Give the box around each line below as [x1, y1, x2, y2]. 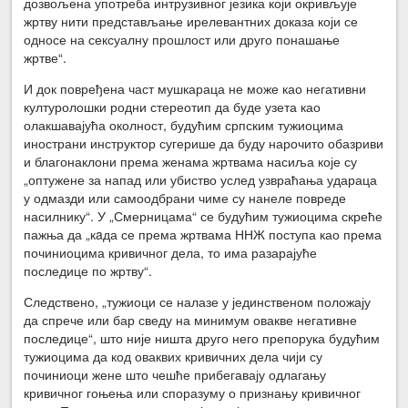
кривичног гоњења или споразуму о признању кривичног [24, 382, 362, 402]
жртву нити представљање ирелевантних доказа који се [24, 11, 359, 30]
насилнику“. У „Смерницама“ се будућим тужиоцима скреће [24, 206, 383, 225]
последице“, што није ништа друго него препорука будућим [24, 328, 381, 347]
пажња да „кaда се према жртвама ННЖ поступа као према [24, 224, 382, 243]
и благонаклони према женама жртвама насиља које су [24, 151, 358, 170]
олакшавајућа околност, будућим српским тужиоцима [24, 115, 344, 134]
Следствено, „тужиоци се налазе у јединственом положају [24, 291, 372, 311]
